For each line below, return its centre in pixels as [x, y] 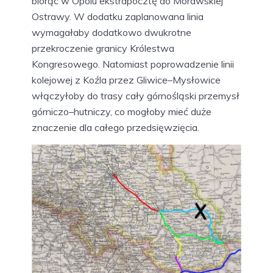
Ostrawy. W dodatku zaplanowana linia [118, 16]
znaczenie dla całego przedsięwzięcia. [115, 127]
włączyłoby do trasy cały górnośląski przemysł [136, 95]
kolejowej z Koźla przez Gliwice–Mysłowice [126, 80]
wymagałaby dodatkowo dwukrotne [112, 32]
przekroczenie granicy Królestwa [103, 48]
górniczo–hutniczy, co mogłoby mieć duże [122, 111]
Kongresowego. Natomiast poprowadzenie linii [133, 64]
